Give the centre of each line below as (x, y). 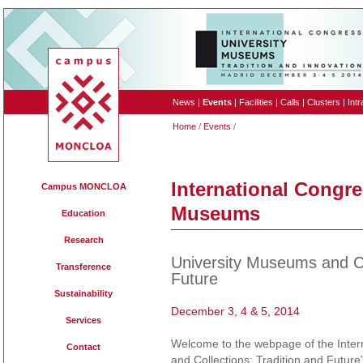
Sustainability (83, 293)
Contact (83, 347)
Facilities (256, 102)
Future (194, 279)
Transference (83, 267)
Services (83, 320)
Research (83, 240)
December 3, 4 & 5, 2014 (235, 311)
